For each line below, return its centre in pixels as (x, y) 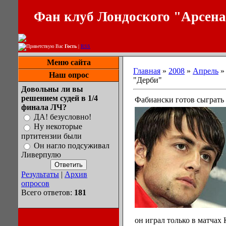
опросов (35, 183)
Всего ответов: (48, 192)
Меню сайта (69, 62)
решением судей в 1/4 (60, 98)
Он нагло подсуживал (72, 145)
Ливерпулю (41, 154)
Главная (147, 71)
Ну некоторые (58, 127)
